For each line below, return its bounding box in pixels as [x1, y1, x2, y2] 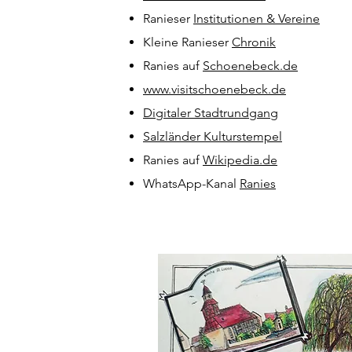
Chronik [232, 35, 276, 49]
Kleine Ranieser [143, 35, 232, 49]
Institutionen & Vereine [193, 11, 320, 26]
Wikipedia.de [203, 152, 277, 167]
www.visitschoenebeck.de [143, 82, 286, 97]
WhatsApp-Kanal [143, 176, 240, 191]
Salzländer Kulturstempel [143, 129, 282, 144]
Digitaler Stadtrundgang [143, 105, 278, 120]
